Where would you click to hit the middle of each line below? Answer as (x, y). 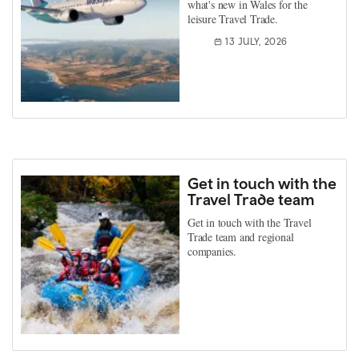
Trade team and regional (241, 236)
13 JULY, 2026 (256, 41)
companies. (212, 251)
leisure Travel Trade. (233, 18)
